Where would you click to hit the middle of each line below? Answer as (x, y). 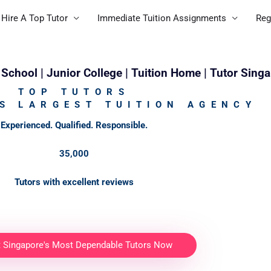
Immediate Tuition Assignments (162, 18)
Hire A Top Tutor (34, 18)
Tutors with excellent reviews (74, 182)
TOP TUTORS (74, 92)
